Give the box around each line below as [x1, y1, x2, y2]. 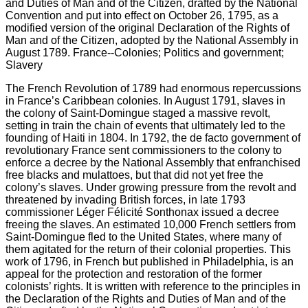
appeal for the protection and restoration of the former [5, 267, 262, 280]
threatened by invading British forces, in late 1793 [5, 193, 245, 206]
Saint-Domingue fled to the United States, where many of [5, 230, 281, 243]
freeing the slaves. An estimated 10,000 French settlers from [5, 218, 296, 230]
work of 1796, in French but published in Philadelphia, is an [5, 255, 294, 267]
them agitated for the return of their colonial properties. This [5, 243, 291, 255]
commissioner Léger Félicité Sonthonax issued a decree [5, 206, 279, 218]
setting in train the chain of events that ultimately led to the [5, 119, 285, 131]
